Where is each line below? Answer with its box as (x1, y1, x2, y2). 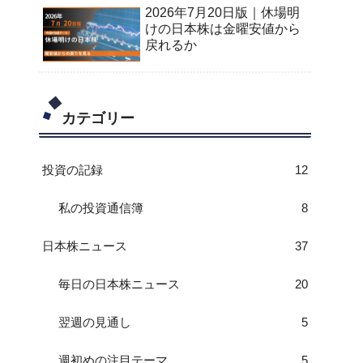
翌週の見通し (58, 314, 131, 329)
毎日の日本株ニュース (58, 276, 180, 291)
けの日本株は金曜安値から (145, 21, 301, 36)
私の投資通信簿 (58, 200, 143, 215)
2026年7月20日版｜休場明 (145, 5, 300, 19)
